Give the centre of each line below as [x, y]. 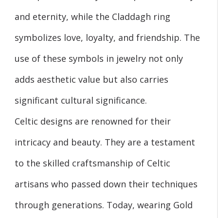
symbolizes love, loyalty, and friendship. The [107, 37]
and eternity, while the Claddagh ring [92, 16]
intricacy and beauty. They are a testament [105, 142]
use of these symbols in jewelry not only [99, 58]
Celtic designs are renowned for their [93, 121]
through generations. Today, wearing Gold [104, 205]
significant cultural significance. [81, 100]
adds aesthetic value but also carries [91, 79]
